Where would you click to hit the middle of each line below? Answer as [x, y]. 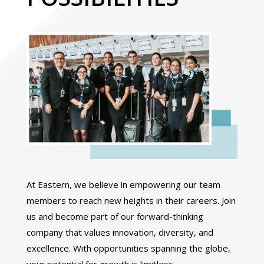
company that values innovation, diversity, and [120, 232]
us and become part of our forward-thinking [115, 216]
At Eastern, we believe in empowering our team [123, 184]
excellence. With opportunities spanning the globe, [128, 248]
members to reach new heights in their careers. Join [131, 200]
